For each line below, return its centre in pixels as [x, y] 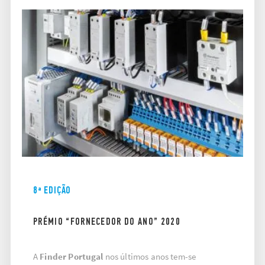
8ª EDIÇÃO [52, 190]
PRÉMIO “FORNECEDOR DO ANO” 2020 [107, 221]
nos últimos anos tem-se [150, 256]
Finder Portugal [72, 256]
